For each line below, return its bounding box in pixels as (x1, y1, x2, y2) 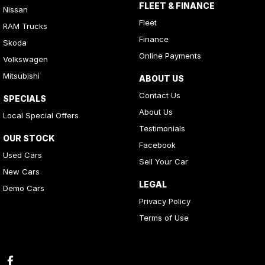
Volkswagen (3, 54, 48, 64)
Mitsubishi (3, 70, 40, 80)
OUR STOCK (3, 132, 55, 143)
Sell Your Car (138, 156, 188, 166)
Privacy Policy (138, 196, 190, 206)
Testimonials (138, 123, 185, 133)
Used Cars (3, 150, 42, 160)
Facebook (138, 140, 176, 150)
